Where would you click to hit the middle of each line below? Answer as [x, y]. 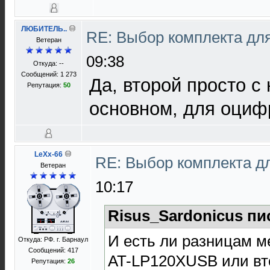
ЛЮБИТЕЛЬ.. [44, 29]
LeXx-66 [49, 154]
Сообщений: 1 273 [49, 74]
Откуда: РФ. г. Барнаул [53, 239]
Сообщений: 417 [53, 250]
